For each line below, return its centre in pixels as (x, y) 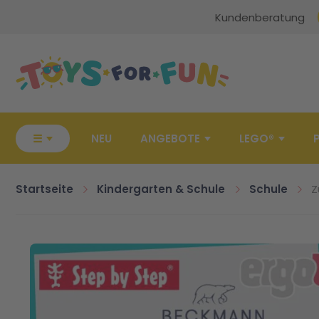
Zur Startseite (40, 38)
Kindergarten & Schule (161, 189)
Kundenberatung (260, 17)
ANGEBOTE (170, 138)
